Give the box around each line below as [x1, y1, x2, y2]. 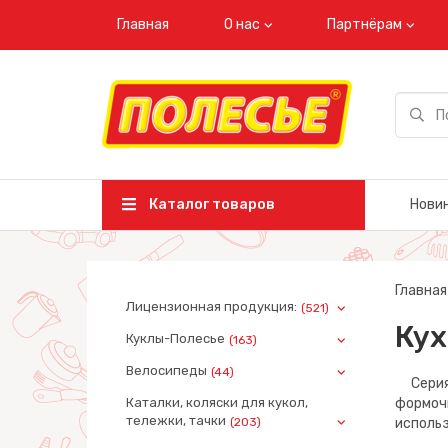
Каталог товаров [146, 196, 275, 213]
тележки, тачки [126, 413, 226, 428]
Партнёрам [327, 16, 402, 33]
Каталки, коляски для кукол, [126, 395, 308, 410]
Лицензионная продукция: [126, 299, 297, 314]
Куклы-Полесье [126, 331, 225, 346]
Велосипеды [126, 363, 207, 378]
